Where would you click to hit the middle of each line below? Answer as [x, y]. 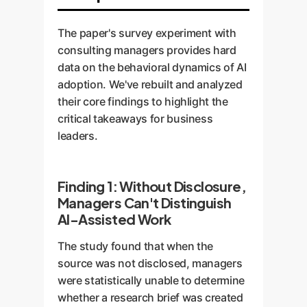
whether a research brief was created [150, 297]
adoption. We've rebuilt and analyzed [150, 84]
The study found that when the [136, 246]
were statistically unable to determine [151, 280]
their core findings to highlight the [143, 101]
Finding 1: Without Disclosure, [152, 186]
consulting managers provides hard [147, 50]
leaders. [78, 136]
